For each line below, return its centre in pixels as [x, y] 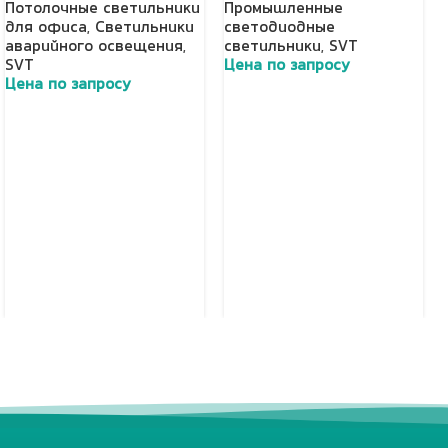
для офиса [46, 29]
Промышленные [283, 10]
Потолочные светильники [102, 10]
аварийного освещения [94, 48]
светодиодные [279, 29]
